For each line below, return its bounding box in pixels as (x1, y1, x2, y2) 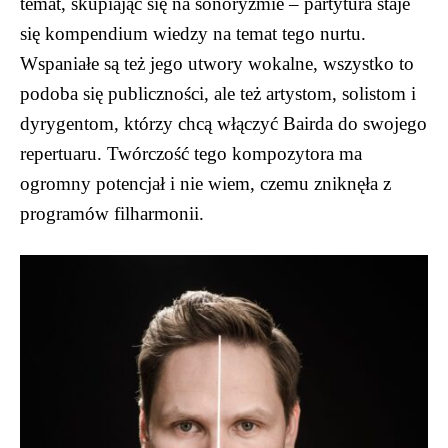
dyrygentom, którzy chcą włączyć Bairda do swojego (20, 112, 427, 134)
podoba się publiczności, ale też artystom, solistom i (20, 82, 416, 104)
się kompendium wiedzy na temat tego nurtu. (20, 22, 366, 44)
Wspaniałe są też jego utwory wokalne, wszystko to (20, 52, 414, 74)
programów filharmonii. (20, 202, 204, 224)
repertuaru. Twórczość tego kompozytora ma (20, 142, 362, 164)
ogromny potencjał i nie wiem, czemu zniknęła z (20, 172, 391, 194)
